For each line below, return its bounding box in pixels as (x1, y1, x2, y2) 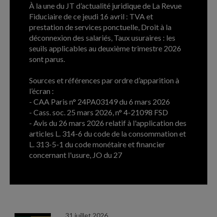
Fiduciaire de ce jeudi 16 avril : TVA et (29, 11, 153, 21)
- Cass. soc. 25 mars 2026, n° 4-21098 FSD (29, 107, 168, 117)
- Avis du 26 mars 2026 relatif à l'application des (29, 118, 186, 127)
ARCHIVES (10, 191, 42, 204)
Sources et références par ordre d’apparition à (29, 75, 179, 85)
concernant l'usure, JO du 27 (29, 150, 122, 159)
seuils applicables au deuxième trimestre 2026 (29, 43, 181, 53)
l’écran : (29, 86, 54, 95)
